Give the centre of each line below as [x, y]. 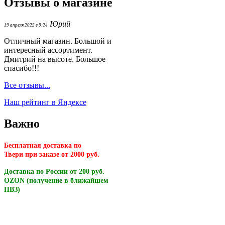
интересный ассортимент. [48, 50]
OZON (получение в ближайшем [56, 180]
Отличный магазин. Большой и [58, 41]
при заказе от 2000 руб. [62, 154]
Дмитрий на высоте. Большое [55, 59]
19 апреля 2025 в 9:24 [26, 25]
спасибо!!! [22, 68]
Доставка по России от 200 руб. [54, 171]
